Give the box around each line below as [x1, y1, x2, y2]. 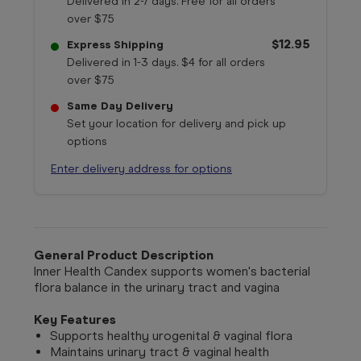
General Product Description [34, 247, 214, 263]
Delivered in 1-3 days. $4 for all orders [67, 55, 265, 69]
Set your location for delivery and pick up [67, 116, 286, 131]
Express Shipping [67, 37, 164, 52]
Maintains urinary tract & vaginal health [50, 343, 269, 359]
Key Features [34, 311, 116, 327]
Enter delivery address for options [51, 161, 232, 176]
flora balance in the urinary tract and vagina [34, 279, 280, 295]
